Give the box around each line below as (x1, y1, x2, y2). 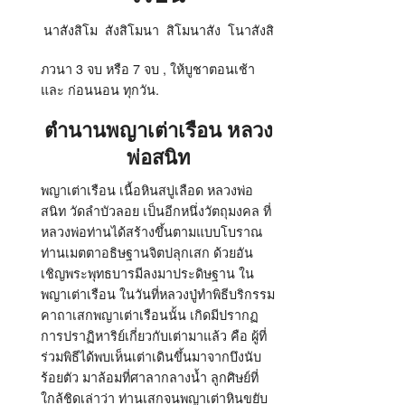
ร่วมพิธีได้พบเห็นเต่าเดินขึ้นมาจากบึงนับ (41, 346, 261, 365)
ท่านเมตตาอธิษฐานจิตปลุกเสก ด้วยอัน (41, 242, 253, 261)
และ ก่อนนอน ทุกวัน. (41, 80, 159, 99)
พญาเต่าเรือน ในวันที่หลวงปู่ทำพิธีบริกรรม (41, 284, 275, 303)
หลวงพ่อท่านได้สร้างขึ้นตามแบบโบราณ (41, 221, 262, 240)
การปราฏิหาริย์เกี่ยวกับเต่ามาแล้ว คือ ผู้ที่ (41, 325, 267, 344)
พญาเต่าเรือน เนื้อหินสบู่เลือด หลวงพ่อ (41, 180, 253, 199)
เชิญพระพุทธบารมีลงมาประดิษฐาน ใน (41, 263, 254, 282)
